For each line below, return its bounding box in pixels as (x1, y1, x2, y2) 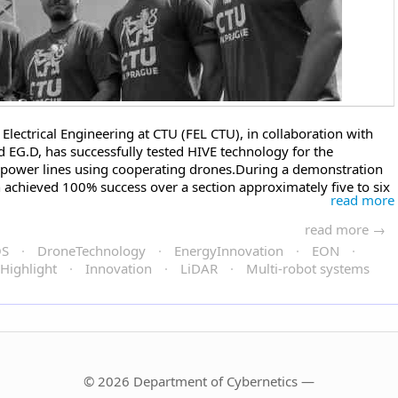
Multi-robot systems (246, 259, 370, 277)
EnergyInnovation (174, 242, 283, 259)
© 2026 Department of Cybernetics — (84, 372, 314, 390)
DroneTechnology (37, 242, 146, 259)
